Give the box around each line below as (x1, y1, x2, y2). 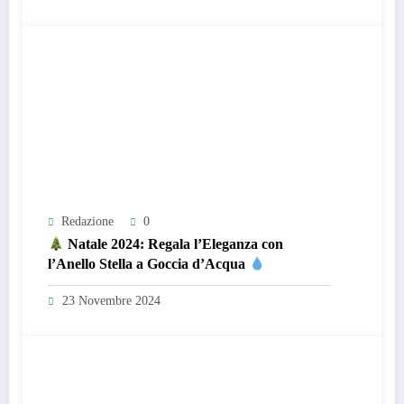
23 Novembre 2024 (62, 294, 161, 308)
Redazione (61, 215, 114, 229)
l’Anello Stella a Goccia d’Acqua (48, 256, 249, 272)
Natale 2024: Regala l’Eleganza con (64, 236, 284, 252)
